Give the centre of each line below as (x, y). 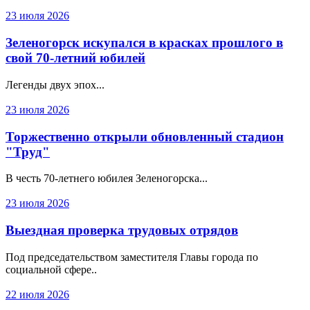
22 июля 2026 (37, 294)
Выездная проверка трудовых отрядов (122, 230)
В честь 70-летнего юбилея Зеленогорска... (107, 179)
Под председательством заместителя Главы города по (132, 257)
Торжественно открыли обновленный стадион (145, 136)
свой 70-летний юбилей (75, 58)
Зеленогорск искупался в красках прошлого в (144, 43)
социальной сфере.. (51, 269)
